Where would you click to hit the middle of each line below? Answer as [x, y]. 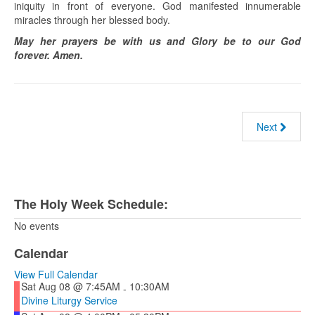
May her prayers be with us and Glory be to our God [157, 41]
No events [37, 226]
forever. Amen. [49, 55]
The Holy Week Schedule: [91, 204]
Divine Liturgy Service [69, 301]
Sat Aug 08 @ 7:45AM [71, 287]
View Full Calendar [56, 275]
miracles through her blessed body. [92, 20]
